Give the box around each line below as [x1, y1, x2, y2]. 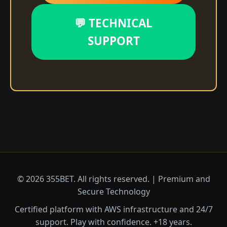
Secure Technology [77, 185, 150, 197]
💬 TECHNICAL [74, 15, 153, 31]
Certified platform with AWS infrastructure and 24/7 [14, 203, 213, 215]
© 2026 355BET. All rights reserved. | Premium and [17, 173, 210, 184]
